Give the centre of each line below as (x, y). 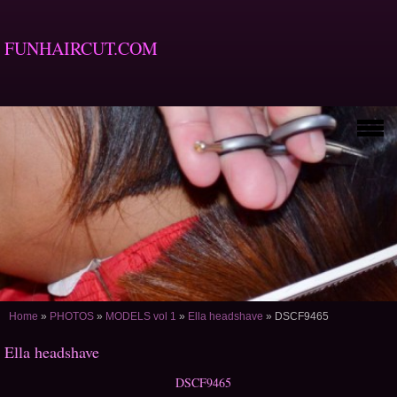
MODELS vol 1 (141, 316)
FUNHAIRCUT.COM (81, 48)
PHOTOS (72, 316)
